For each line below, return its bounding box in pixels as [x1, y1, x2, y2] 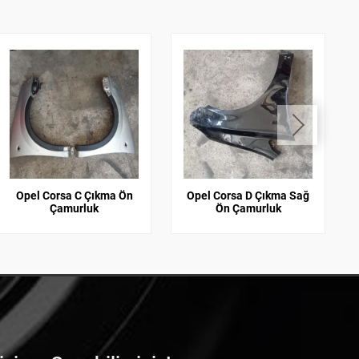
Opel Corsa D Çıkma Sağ [187, 188, 309, 202]
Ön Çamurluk [215, 201, 281, 215]
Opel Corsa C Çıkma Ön [15, 188, 133, 202]
